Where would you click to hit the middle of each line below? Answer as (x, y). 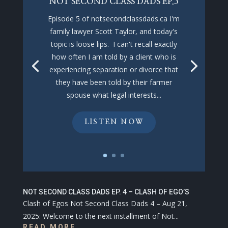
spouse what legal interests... (114, 95)
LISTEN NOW (114, 122)
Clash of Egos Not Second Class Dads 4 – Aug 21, (105, 203)
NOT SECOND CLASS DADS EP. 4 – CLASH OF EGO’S (106, 192)
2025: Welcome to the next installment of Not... (101, 216)
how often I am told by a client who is (114, 57)
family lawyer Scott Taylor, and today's (114, 32)
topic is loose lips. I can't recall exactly (114, 44)
